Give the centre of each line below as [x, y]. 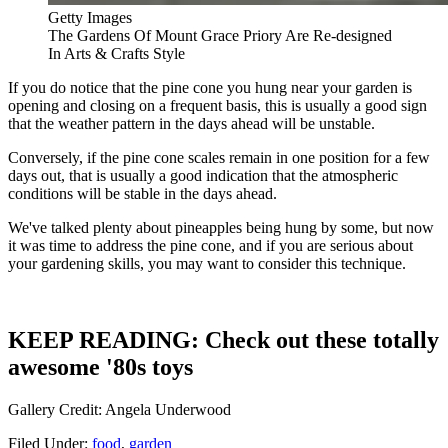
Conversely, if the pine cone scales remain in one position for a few [219, 157]
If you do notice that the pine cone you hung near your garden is [210, 87]
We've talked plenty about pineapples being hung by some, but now [221, 227]
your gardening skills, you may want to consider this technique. [207, 263]
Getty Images [90, 17]
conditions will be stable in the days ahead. [142, 193]
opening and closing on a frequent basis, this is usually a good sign [217, 105]
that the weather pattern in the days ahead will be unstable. [191, 123]
